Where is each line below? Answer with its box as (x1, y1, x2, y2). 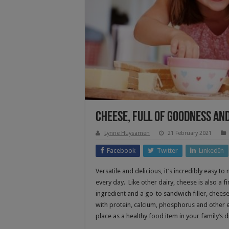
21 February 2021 (168, 129, 212, 136)
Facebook (107, 146, 135, 154)
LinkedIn (199, 146, 224, 154)
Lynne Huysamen (104, 129, 150, 136)
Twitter (157, 146, 178, 154)
